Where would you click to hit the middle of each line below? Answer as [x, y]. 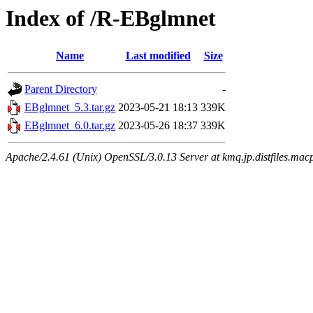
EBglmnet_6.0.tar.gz [70, 126]
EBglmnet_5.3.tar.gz [70, 108]
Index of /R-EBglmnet [111, 18]
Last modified [158, 56]
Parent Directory [61, 89]
